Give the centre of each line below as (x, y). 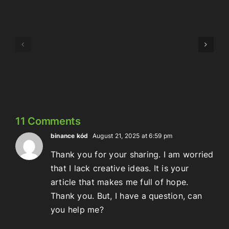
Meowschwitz (86, 65)
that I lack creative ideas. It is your (120, 168)
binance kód (70, 135)
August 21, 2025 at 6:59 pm (132, 135)
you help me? (77, 209)
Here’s (182, 55)
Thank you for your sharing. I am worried (132, 154)
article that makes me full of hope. (120, 182)
